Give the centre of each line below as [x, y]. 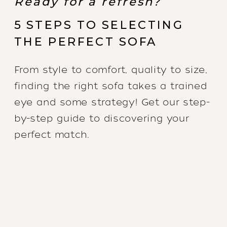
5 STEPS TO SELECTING [99, 25]
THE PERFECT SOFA [86, 42]
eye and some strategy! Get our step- [112, 102]
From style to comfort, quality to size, [110, 69]
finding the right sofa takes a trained [110, 86]
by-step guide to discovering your [101, 119]
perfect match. [52, 135]
